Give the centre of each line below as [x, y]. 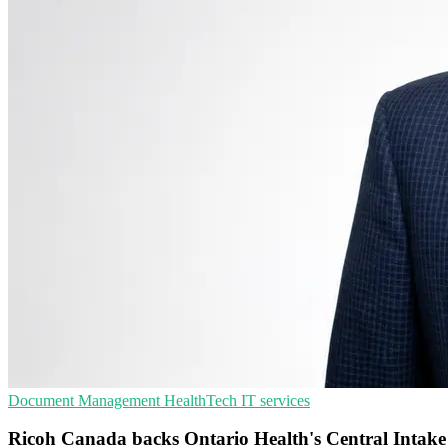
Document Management [86, 400]
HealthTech [202, 400]
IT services [275, 400]
